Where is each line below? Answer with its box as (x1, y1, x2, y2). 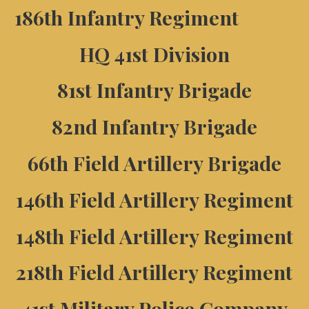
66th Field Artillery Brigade (27, 149, 281, 176)
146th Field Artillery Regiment (15, 186, 293, 212)
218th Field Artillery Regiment (16, 259, 293, 286)
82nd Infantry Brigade (51, 113, 257, 140)
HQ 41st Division (79, 40, 230, 67)
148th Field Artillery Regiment (15, 222, 293, 249)
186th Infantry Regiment (14, 3, 239, 30)
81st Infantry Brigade (57, 77, 252, 103)
